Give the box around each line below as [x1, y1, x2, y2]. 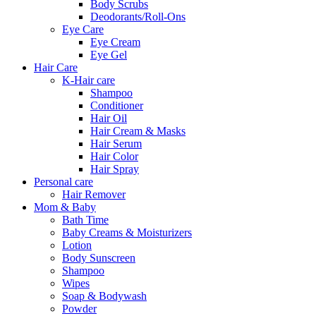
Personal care [34, 176, 93, 188]
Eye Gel [90, 49, 127, 61]
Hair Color [90, 150, 138, 163]
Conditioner [90, 99, 143, 112]
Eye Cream [90, 36, 140, 49]
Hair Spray [90, 163, 139, 176]
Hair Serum [90, 138, 142, 150]
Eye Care [62, 23, 104, 36]
